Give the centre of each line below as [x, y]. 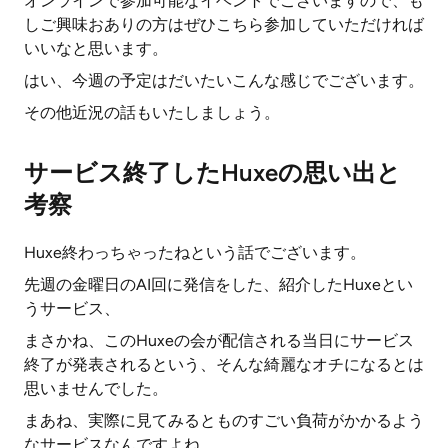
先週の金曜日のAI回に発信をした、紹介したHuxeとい [218, 284]
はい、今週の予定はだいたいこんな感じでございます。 [224, 80]
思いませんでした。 [96, 388]
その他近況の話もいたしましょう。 [152, 112]
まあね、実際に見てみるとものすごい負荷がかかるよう [224, 420]
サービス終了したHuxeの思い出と [212, 172]
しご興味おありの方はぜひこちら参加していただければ [224, 24]
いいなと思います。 [96, 48]
